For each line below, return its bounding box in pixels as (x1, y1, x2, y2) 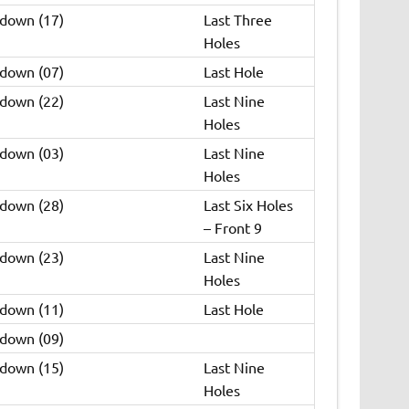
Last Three (203, 10, 272, 29)
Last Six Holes (203, 195, 293, 215)
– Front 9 (203, 218, 262, 237)
